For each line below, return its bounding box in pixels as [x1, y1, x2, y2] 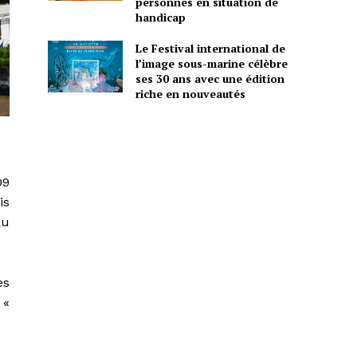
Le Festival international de [135, 40, 285, 56]
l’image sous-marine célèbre [135, 55, 288, 71]
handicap [135, 9, 186, 25]
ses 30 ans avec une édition [135, 70, 284, 86]
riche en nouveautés [135, 85, 245, 101]
